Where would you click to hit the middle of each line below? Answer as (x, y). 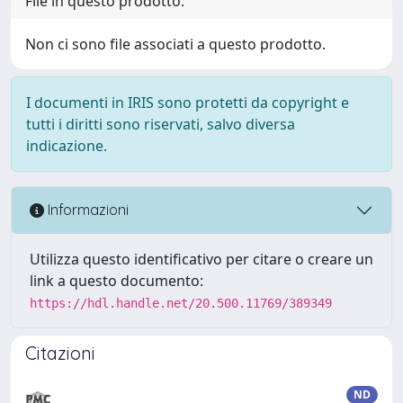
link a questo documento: (116, 280)
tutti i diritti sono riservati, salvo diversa (161, 124)
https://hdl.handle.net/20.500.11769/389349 (181, 303)
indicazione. (67, 145)
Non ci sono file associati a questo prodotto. (175, 44)
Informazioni (86, 210)
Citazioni (60, 353)
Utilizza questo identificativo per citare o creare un (201, 259)
